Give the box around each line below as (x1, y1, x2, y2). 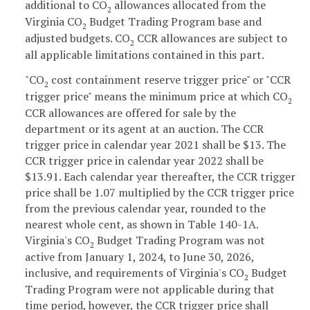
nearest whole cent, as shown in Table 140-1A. (25, 217, 258, 232)
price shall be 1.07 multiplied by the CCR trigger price (25, 185, 294, 201)
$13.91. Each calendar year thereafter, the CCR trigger (25, 169, 295, 185)
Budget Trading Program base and (86, 14, 262, 30)
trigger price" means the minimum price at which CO (25, 89, 288, 104)
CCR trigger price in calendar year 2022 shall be (25, 153, 264, 169)
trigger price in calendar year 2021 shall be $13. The (25, 137, 286, 153)
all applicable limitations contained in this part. (25, 47, 264, 63)
